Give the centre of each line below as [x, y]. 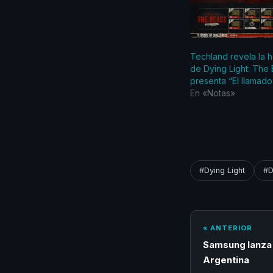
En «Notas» [213, 93]
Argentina [226, 260]
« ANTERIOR [228, 228]
